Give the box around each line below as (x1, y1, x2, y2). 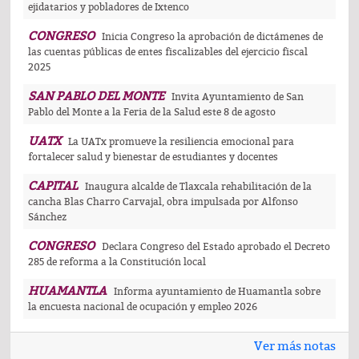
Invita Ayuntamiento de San (171, 91, 304, 103)
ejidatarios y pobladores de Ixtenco (28, 2, 189, 14)
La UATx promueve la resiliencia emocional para (68, 136, 294, 148)
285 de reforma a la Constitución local (28, 256, 206, 268)
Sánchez (28, 212, 67, 224)
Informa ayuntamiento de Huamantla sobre (114, 286, 321, 298)
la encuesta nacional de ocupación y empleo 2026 (28, 301, 257, 313)
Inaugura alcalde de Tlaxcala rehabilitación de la (85, 181, 312, 193)
